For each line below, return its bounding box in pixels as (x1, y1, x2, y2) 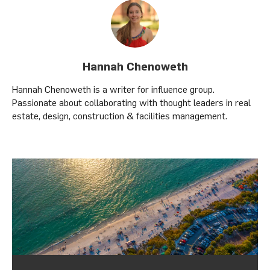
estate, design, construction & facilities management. (12, 110, 227, 121)
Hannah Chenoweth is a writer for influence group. (12, 83, 215, 95)
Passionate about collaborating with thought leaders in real (12, 96, 251, 108)
